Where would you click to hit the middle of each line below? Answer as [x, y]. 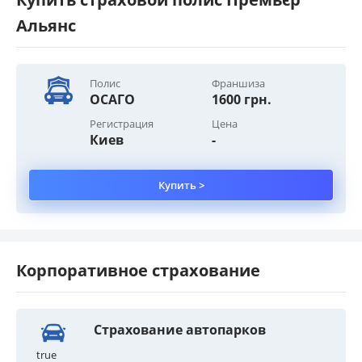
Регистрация [121, 123]
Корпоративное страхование [138, 270]
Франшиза [238, 83]
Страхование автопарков [180, 329]
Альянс [46, 25]
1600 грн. [241, 99]
